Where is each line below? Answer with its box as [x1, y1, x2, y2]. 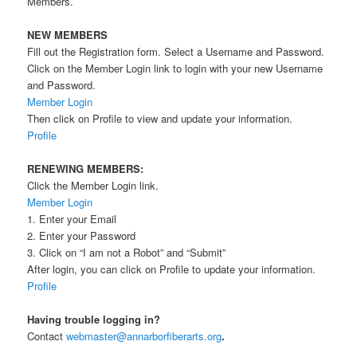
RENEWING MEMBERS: [27, 161, 144, 177]
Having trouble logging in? [27, 312, 161, 328]
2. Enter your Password [27, 228, 136, 244]
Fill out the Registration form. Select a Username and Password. [27, 44, 325, 60]
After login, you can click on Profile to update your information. [27, 261, 316, 277]
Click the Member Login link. [27, 178, 159, 194]
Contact [27, 328, 67, 344]
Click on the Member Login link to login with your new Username [27, 61, 324, 76]
